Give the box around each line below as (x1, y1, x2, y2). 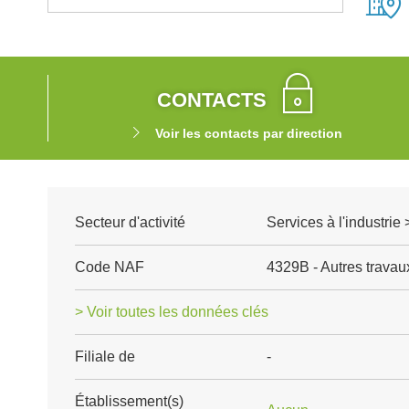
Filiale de (75, 349, 135, 364)
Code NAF (75, 259, 144, 275)
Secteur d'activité (75, 215, 185, 230)
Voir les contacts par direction (154, 126, 342, 141)
